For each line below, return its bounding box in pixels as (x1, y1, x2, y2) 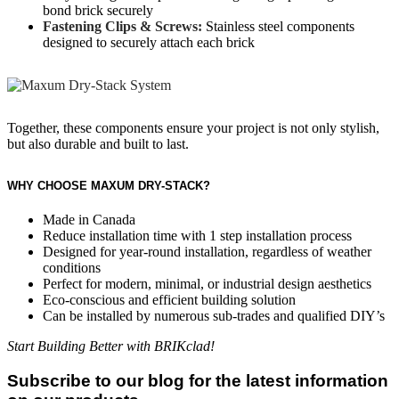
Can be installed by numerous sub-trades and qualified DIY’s (43, 308, 385, 324)
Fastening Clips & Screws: (43, 19, 202, 35)
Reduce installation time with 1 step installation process (43, 228, 352, 244)
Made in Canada (43, 212, 135, 228)
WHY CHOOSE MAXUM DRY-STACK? (7, 179, 210, 193)
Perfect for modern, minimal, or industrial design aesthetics (43, 276, 371, 292)
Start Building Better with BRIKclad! (7, 338, 215, 354)
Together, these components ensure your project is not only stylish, (7, 120, 379, 136)
